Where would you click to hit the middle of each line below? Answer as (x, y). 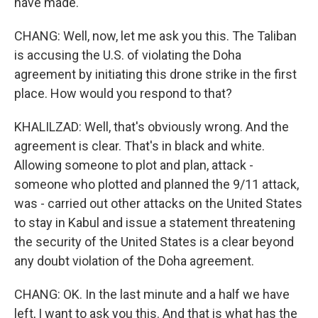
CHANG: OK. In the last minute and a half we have (152, 294)
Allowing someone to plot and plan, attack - (134, 165)
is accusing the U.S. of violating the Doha (128, 55)
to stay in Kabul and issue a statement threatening (155, 223)
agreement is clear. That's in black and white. (139, 146)
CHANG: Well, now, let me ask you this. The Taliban (155, 36)
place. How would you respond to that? (123, 93)
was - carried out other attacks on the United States (158, 203)
